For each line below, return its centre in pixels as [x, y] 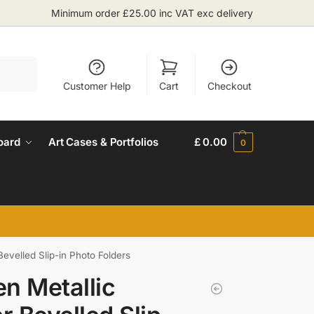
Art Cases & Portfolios [103, 142]
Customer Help [97, 86]
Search [19, 62]
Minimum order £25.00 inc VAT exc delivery [152, 13]
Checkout [229, 86]
